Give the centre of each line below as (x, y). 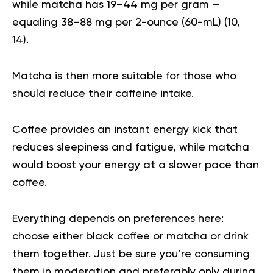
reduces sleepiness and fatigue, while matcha (131, 148)
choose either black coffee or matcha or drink (130, 237)
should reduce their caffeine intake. (105, 94)
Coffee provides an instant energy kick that (125, 130)
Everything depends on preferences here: (118, 219)
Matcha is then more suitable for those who (124, 76)
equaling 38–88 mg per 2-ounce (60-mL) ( (120, 23)
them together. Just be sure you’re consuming (131, 254)
